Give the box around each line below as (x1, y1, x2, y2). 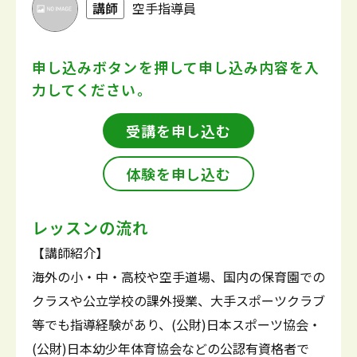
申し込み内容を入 (198, 57, 320, 77)
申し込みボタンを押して (32, 57, 198, 77)
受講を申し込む (125, 120, 232, 141)
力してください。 (32, 79, 152, 100)
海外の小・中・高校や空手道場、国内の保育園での (32, 267, 325, 286)
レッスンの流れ (32, 216, 149, 239)
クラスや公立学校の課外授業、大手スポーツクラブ (32, 291, 325, 310)
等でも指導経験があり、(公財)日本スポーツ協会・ (32, 315, 321, 334)
